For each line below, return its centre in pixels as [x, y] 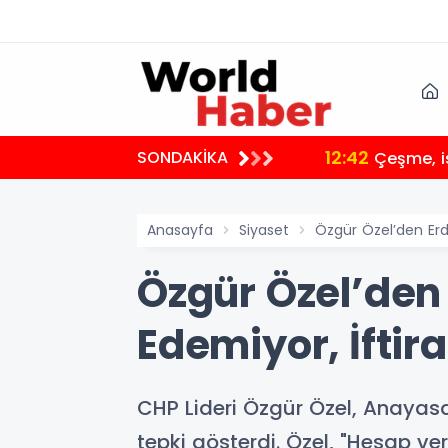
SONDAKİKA [182, 157]
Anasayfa [180, 230]
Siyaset [264, 230]
